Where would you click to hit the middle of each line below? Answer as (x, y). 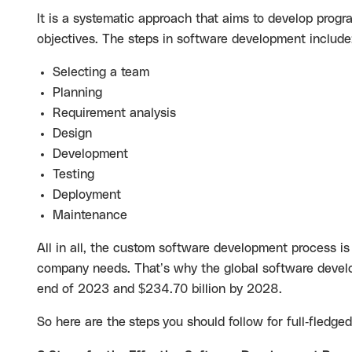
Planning (77, 93)
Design (74, 134)
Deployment (87, 195)
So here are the (81, 322)
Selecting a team (101, 72)
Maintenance (90, 215)
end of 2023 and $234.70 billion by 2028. (159, 289)
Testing (73, 174)
